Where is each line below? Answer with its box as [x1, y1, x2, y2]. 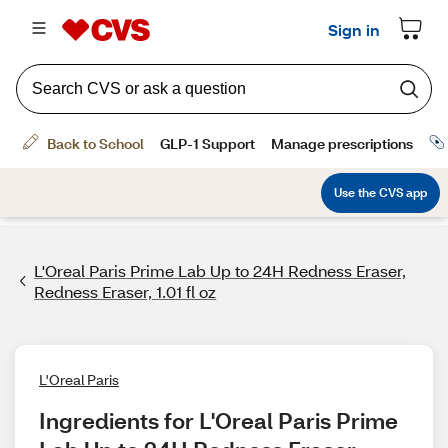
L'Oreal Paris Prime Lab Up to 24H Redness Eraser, [34, 260, 407, 281]
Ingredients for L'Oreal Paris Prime [39, 406, 398, 435]
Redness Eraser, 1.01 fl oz [34, 281, 217, 302]
